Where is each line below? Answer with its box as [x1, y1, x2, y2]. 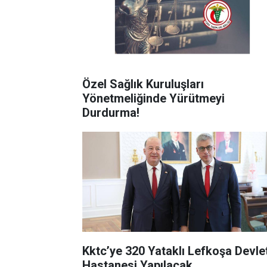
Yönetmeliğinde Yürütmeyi [82, 91, 225, 105]
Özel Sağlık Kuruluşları [82, 76, 204, 91]
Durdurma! [82, 105, 139, 120]
